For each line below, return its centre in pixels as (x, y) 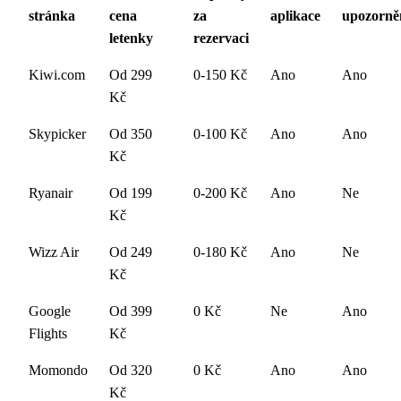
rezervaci (221, 38)
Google (50, 311)
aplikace (295, 15)
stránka (52, 15)
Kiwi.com (57, 74)
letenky (131, 38)
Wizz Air (54, 252)
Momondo (58, 370)
